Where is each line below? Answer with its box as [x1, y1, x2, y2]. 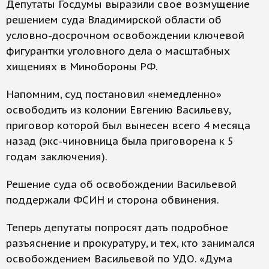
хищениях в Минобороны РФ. [6, 60, 158, 74]
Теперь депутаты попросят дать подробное [6, 221, 228, 235]
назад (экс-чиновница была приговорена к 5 [6, 134, 234, 148]
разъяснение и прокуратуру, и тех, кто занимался [6, 237, 255, 250]
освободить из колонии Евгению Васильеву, [6, 103, 231, 117]
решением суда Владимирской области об [6, 13, 222, 27]
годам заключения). [6, 150, 107, 164]
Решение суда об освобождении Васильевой [6, 178, 237, 192]
